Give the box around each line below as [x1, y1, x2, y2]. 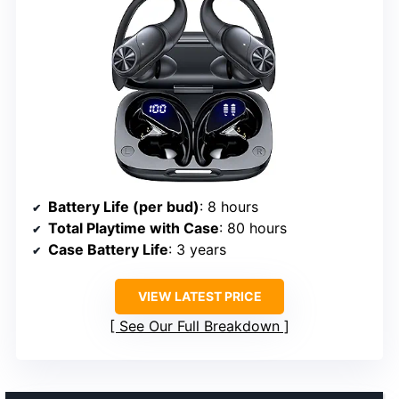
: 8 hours [199, 198, 258, 216]
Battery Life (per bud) [48, 198, 199, 216]
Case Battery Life [48, 240, 168, 259]
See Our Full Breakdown [119, 317, 280, 336]
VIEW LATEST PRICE [137, 289, 262, 305]
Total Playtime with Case [48, 219, 219, 238]
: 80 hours [219, 219, 287, 238]
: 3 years [168, 240, 226, 259]
